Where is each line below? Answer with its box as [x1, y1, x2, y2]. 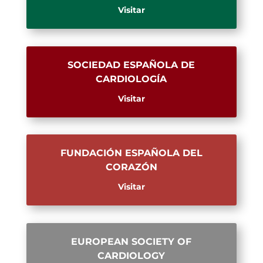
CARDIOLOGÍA [96, 73, 167, 85]
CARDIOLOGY [97, 250, 166, 262]
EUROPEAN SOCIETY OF [71, 236, 192, 248]
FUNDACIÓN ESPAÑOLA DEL [60, 147, 203, 159]
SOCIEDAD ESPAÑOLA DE [68, 59, 195, 70]
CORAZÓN [105, 161, 157, 173]
